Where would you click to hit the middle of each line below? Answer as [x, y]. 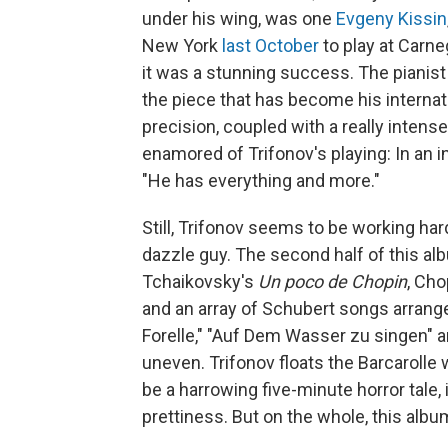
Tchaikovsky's [200, 281]
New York [182, 45]
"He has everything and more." [261, 180]
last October [270, 45]
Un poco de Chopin [332, 281]
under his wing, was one [239, 18]
